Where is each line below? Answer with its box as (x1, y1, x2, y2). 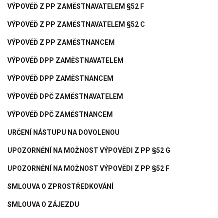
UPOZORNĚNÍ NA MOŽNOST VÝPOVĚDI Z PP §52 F (7, 164, 169, 172)
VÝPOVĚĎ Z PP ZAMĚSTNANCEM (7, 38, 115, 46)
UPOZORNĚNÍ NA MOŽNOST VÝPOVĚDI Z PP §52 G (7, 146, 170, 154)
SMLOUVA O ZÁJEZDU (7, 200, 79, 208)
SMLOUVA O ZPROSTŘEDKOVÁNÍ (7, 182, 113, 190)
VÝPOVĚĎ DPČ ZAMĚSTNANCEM (7, 110, 113, 118)
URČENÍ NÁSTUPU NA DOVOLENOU (7, 128, 120, 136)
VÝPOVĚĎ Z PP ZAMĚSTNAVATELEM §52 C (7, 20, 145, 28)
